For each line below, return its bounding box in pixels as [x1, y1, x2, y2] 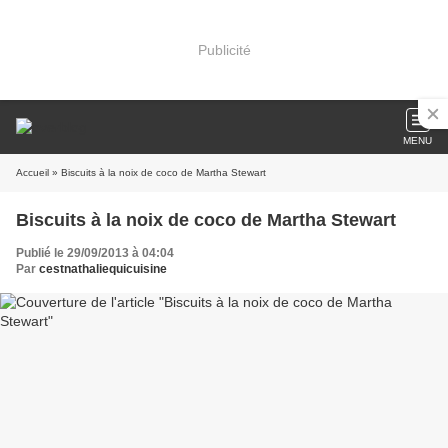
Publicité [197, 41, 251, 58]
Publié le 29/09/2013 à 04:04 [16, 246, 174, 260]
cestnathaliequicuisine [39, 262, 167, 276]
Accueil [16, 167, 49, 178]
